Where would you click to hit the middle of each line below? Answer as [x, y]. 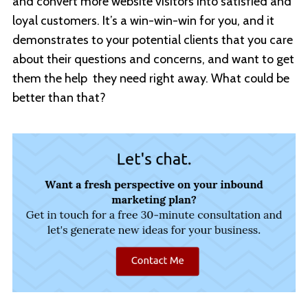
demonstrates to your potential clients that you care [153, 40]
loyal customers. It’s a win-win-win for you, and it [143, 20]
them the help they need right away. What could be [151, 78]
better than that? [59, 97]
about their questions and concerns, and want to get [153, 59]
